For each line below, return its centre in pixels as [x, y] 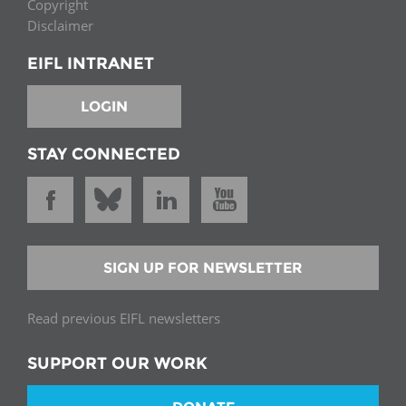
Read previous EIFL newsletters [124, 318]
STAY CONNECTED [104, 155]
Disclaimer [60, 25]
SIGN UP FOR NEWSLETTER [203, 267]
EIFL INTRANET [91, 63]
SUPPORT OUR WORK [117, 363]
